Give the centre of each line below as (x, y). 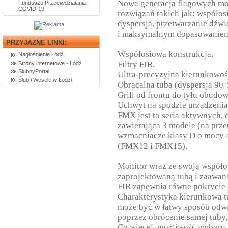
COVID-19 (32, 9)
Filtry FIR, (136, 65)
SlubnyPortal (34, 72)
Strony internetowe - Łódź (50, 63)
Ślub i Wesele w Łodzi (45, 80)
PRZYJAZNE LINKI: (37, 42)
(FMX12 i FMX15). (153, 146)
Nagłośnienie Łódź (41, 55)
